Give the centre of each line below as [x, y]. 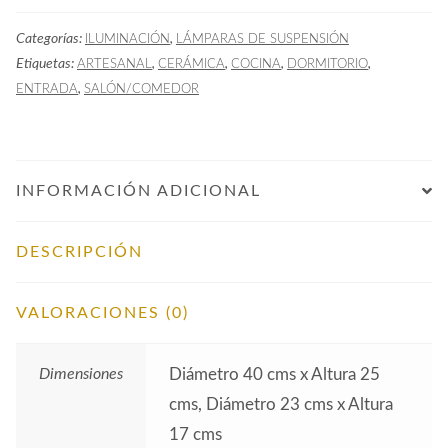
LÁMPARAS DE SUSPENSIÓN [262, 39]
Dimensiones [80, 374]
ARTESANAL [114, 64]
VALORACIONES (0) [102, 313]
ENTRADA [47, 89]
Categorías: [50, 39]
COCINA [256, 64]
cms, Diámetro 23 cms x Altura [280, 405]
